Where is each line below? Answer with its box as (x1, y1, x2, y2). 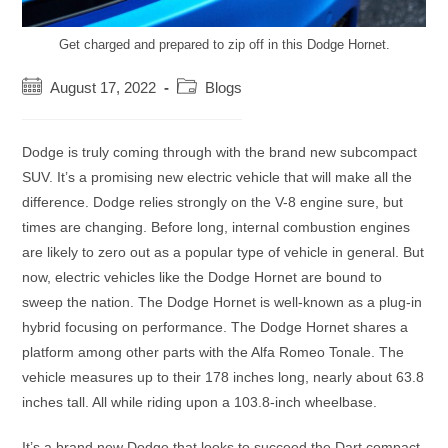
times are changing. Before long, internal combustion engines (22, 219, 411, 236)
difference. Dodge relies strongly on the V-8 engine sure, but (22, 194, 404, 211)
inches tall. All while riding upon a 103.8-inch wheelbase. (22, 394, 378, 411)
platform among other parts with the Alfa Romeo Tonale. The (22, 344, 405, 361)
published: (21, 98, 87, 115)
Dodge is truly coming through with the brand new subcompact (22, 144, 418, 161)
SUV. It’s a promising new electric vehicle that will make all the (22, 169, 413, 186)
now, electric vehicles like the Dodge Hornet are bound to (22, 269, 383, 286)
